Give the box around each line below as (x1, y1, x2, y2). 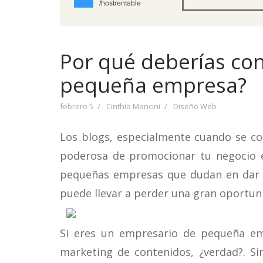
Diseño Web (173, 101, 217, 112)
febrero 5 (60, 101, 93, 112)
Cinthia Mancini (106, 101, 160, 112)
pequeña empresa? (60, 71, 247, 99)
